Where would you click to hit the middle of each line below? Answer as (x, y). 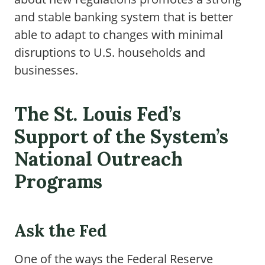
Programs (58, 181)
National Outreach (98, 159)
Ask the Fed (61, 231)
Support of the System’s (121, 136)
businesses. (46, 70)
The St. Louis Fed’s (98, 114)
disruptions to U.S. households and (110, 52)
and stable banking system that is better (124, 17)
